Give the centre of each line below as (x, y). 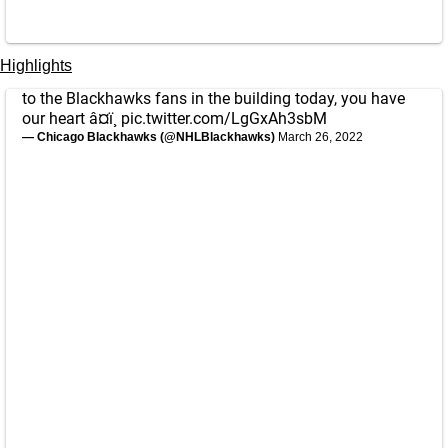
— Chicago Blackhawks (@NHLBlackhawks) (150, 137)
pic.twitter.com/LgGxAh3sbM (224, 118)
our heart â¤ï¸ (71, 118)
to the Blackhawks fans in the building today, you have (213, 98)
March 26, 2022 (320, 137)
